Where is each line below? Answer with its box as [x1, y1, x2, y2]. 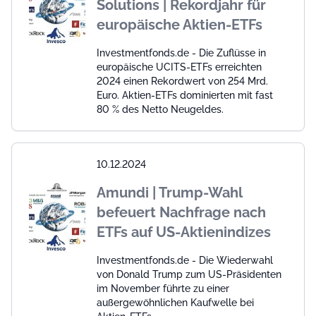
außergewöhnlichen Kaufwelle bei [97, 296, 254, 308]
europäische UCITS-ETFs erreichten [97, 61, 262, 73]
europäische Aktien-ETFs [97, 16, 262, 33]
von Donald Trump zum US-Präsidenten [97, 268, 281, 280]
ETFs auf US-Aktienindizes [97, 223, 271, 241]
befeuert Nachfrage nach [97, 203, 266, 221]
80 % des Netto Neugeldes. [97, 103, 224, 115]
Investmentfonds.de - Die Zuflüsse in [97, 47, 266, 59]
